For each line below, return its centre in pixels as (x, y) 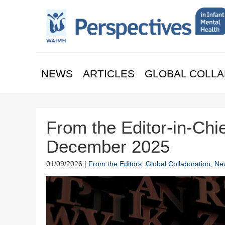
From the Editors (115, 163)
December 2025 (108, 146)
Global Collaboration (178, 163)
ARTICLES (109, 73)
